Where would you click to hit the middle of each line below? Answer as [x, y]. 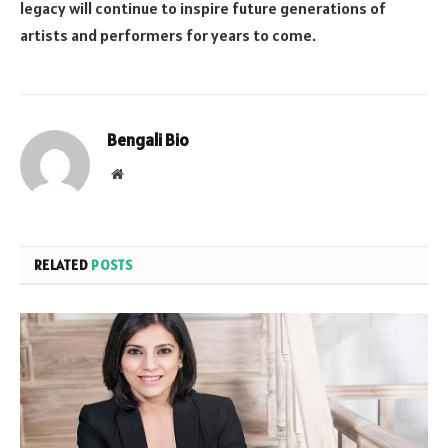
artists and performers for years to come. [168, 35]
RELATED [63, 265]
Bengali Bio [148, 140]
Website [144, 173]
